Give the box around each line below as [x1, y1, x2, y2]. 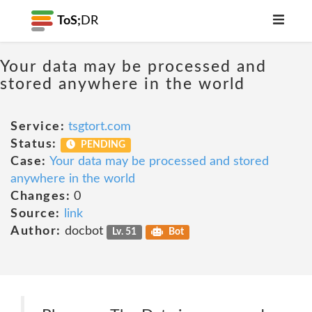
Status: [10, 138, 57, 150]
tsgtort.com [68, 120, 131, 133]
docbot [61, 225, 107, 237]
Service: [10, 120, 65, 133]
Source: [10, 208, 61, 220]
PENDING [79, 140, 126, 150]
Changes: [10, 190, 70, 203]
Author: [10, 225, 61, 237]
